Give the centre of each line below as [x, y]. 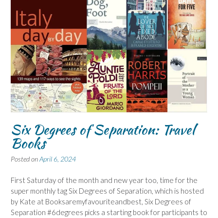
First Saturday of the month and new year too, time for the [104, 180]
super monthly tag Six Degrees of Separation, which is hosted [107, 191]
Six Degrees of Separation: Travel [103, 129]
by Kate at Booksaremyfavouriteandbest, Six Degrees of [101, 202]
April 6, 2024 [58, 159]
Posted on [25, 159]
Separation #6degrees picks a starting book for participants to [109, 212]
